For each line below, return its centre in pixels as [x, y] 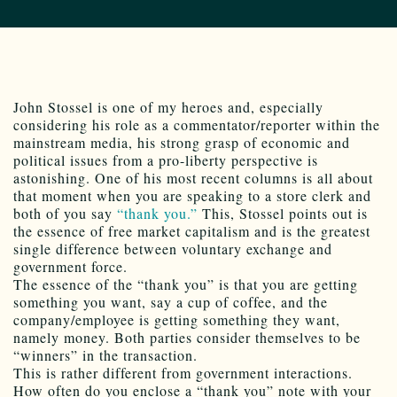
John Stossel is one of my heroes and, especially [168, 106]
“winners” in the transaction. [105, 354]
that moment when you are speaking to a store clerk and [192, 195]
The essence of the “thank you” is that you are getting [186, 284]
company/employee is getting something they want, [177, 319]
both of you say [65, 213]
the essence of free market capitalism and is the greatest [192, 230]
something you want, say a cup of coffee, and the [171, 301]
